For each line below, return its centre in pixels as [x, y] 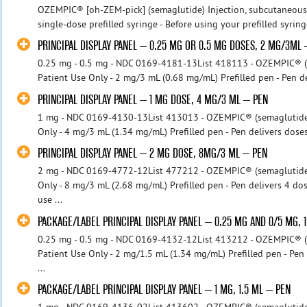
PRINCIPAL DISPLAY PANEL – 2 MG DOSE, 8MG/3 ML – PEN [153, 153]
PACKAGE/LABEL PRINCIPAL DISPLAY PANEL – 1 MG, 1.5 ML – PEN [164, 290]
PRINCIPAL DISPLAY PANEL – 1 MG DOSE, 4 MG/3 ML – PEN [153, 99]
